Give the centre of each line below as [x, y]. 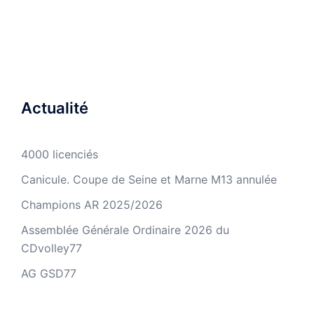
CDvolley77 [52, 248]
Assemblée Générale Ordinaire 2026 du [125, 230]
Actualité [55, 108]
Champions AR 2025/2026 [92, 205]
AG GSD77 [49, 273]
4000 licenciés [60, 154]
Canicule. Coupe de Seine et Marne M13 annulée [149, 179]
